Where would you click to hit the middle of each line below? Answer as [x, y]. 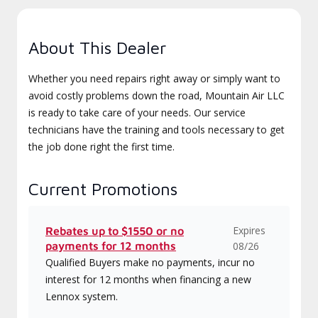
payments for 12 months [111, 246]
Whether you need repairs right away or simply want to [154, 78]
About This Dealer [97, 48]
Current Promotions [103, 189]
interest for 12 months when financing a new [148, 279]
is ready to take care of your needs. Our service [137, 113]
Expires [249, 230]
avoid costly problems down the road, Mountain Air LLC [157, 95]
